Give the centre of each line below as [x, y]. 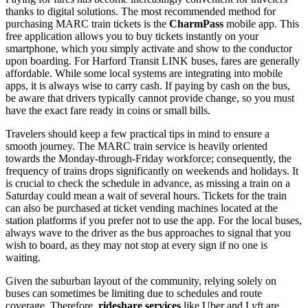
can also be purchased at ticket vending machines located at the [142, 208]
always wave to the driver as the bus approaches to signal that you [148, 233]
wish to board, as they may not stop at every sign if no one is [136, 245]
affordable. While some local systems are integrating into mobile [144, 74]
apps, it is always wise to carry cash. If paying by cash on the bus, [148, 86]
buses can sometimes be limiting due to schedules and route [134, 294]
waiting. [23, 258]
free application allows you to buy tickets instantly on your [132, 36]
